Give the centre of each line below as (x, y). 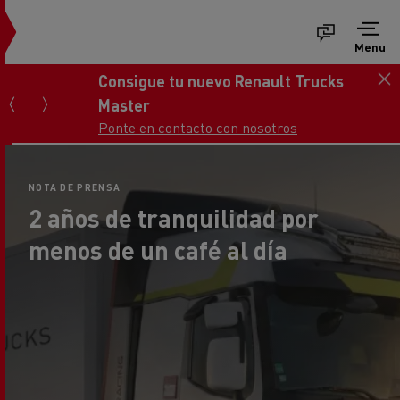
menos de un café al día (158, 248)
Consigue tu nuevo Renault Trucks (208, 80)
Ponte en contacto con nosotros (185, 127)
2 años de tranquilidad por (174, 216)
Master (112, 104)
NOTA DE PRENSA (75, 186)
